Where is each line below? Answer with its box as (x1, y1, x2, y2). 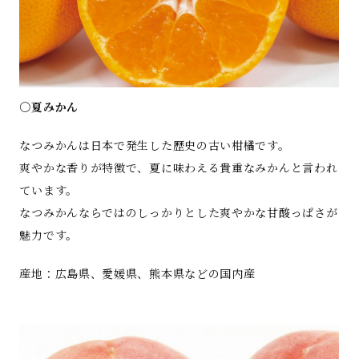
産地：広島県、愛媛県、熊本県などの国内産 (19, 265, 256, 282)
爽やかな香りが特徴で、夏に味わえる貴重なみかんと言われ (19, 159, 338, 176)
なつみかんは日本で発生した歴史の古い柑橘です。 (19, 137, 290, 154)
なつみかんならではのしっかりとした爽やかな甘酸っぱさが (19, 204, 338, 221)
